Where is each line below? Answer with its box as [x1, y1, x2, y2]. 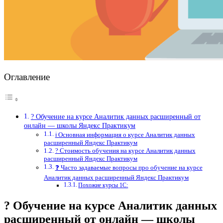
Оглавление [4, 72, 50, 83]
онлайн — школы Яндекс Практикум [24, 121, 135, 130]
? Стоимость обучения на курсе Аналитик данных [55, 147, 196, 155]
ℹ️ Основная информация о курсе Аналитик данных [55, 131, 195, 139]
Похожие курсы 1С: [78, 182, 128, 189]
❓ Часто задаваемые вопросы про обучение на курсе [55, 164, 203, 172]
